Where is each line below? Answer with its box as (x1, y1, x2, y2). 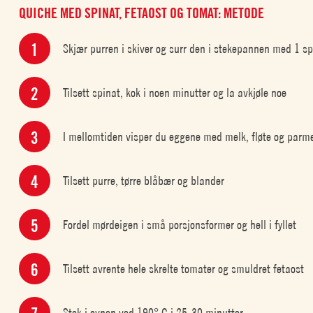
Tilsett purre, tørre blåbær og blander (63, 173, 225, 188)
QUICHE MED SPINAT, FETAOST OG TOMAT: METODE (19, 5, 265, 22)
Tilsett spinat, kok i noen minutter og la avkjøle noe (63, 85, 287, 100)
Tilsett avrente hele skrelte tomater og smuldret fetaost (63, 261, 305, 276)
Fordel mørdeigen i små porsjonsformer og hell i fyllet (63, 217, 297, 232)
